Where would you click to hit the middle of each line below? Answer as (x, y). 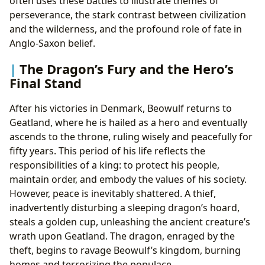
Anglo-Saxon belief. (52, 43)
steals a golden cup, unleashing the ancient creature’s (130, 222)
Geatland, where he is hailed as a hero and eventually (128, 122)
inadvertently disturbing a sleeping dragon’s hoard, (125, 207)
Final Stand (46, 83)
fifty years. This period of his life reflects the (107, 151)
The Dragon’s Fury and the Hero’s (127, 68)
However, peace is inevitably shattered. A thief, (113, 193)
